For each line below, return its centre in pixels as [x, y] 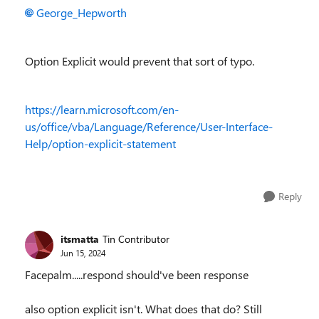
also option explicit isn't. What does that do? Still [143, 309]
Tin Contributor [136, 239]
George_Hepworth [82, 12]
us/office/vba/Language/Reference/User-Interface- [149, 126]
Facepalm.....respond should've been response [137, 274]
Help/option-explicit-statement [100, 143]
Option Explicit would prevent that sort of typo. [140, 61]
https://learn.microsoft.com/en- [102, 109]
